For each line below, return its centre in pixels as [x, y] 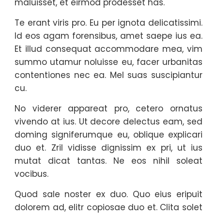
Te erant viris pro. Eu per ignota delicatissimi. [108, 23]
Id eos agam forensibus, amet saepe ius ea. [108, 36]
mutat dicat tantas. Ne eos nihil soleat [108, 161]
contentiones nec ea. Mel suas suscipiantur [108, 75]
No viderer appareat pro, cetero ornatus [108, 108]
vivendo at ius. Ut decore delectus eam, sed [108, 122]
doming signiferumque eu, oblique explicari [108, 135]
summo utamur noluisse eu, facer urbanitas [108, 62]
